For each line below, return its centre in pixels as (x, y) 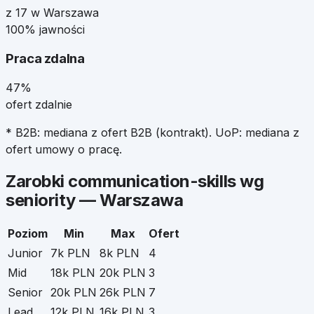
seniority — (53, 200)
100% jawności (45, 30)
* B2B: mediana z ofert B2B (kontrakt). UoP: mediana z (152, 132)
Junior (25, 253)
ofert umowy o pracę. (64, 149)
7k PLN (70, 253)
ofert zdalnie (39, 104)
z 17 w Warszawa (52, 13)
